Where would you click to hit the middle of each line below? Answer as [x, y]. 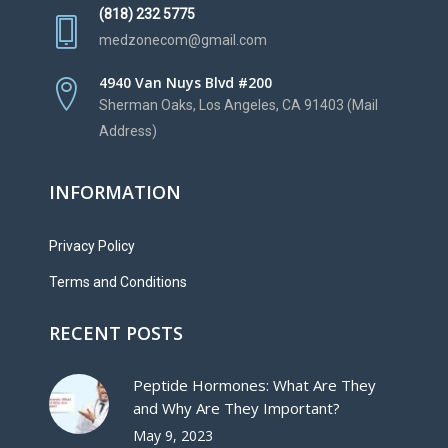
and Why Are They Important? [236, 408]
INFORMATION [115, 192]
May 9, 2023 [173, 436]
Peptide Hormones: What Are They [254, 385]
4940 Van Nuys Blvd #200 [185, 83]
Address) [128, 131]
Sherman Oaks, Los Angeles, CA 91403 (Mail [238, 105]
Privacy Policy [92, 246]
